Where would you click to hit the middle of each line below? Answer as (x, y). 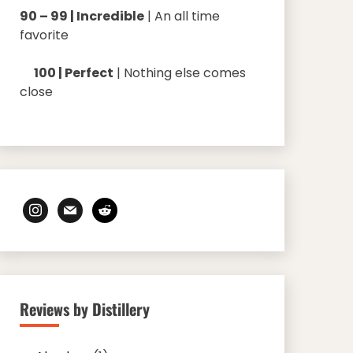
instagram (54, 206)
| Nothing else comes (179, 73)
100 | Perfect (66, 73)
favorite (44, 35)
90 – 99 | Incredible (82, 17)
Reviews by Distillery (84, 309)
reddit (110, 206)
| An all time (182, 17)
